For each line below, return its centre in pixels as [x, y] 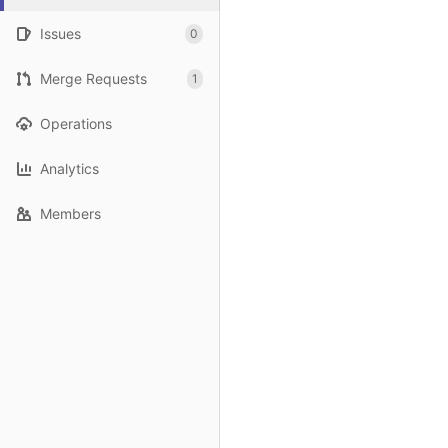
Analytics [69, 168]
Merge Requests [93, 78]
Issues [60, 33]
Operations [76, 123]
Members [70, 213]
